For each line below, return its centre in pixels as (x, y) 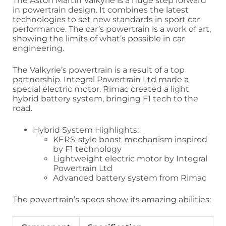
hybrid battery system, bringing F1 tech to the (105, 98)
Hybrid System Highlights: (86, 130)
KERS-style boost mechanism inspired (130, 139)
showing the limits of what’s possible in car (99, 38)
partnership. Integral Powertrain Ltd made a (101, 79)
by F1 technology (87, 149)
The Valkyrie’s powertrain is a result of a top (99, 70)
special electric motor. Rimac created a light (101, 89)
